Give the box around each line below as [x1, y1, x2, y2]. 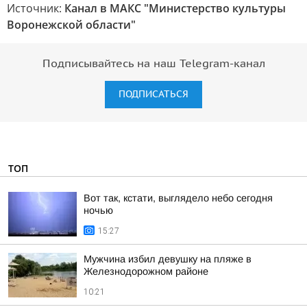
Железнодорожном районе [84, 266, 208, 277]
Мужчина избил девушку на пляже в [84, 254, 251, 265]
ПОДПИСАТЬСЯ [119, 88, 188, 100]
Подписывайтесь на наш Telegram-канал [42, 58, 265, 70]
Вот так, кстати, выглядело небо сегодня [84, 193, 273, 204]
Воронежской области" [7, 17, 136, 32]
